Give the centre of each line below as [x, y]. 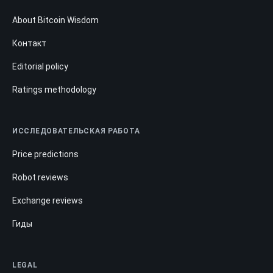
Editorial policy [40, 67]
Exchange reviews [48, 201]
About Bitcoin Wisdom [55, 20]
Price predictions [45, 154]
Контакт [29, 44]
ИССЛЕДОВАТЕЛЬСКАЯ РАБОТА [76, 131]
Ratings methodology [54, 90]
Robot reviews [40, 178]
